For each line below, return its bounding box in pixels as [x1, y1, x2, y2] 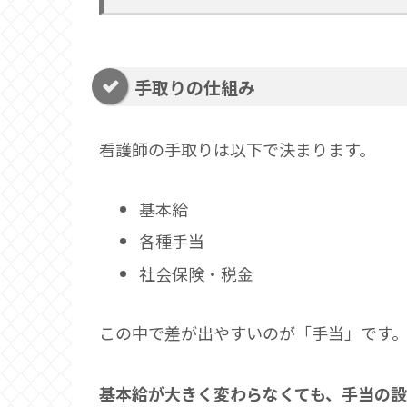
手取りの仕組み [134, 74, 255, 99]
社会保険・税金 [138, 262, 253, 286]
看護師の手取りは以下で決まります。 [99, 137, 375, 162]
